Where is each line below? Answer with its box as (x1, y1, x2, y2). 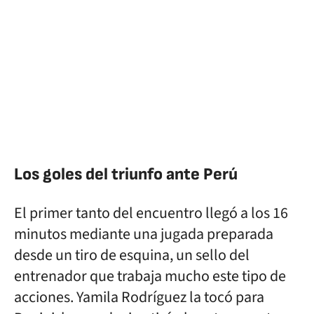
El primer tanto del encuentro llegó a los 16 (14, 202, 288, 224)
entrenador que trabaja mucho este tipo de (14, 265, 286, 287)
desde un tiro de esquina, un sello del (14, 244, 250, 266)
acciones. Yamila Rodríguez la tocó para (14, 286, 264, 308)
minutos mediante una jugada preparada (14, 223, 273, 245)
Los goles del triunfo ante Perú (14, 164, 238, 184)
